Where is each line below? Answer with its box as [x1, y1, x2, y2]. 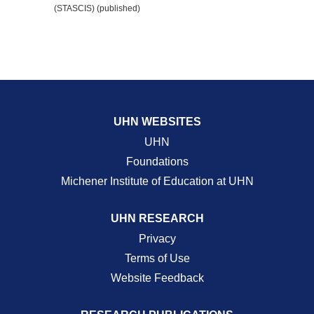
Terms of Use [124, 252, 190, 264]
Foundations [125, 156, 189, 168]
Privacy [138, 233, 176, 245]
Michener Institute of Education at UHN [60, 175, 254, 187]
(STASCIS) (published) [54, 4, 141, 13]
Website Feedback [110, 272, 204, 284]
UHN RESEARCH [110, 212, 204, 224]
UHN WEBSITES [113, 116, 201, 128]
